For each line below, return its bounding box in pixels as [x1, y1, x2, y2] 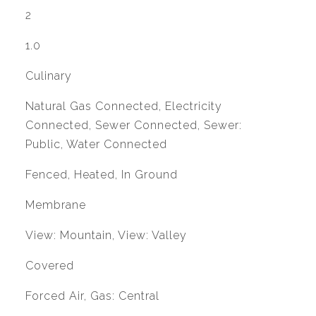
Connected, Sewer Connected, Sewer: [25, 119, 242, 132]
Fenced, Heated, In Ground [25, 168, 178, 181]
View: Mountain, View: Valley [25, 229, 187, 242]
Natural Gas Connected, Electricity [25, 99, 222, 113]
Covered [25, 259, 74, 272]
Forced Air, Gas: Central [25, 289, 159, 303]
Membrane [25, 198, 86, 212]
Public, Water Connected [25, 138, 167, 151]
